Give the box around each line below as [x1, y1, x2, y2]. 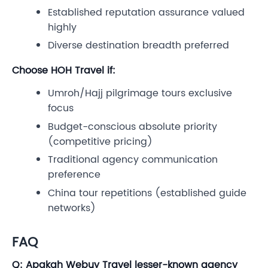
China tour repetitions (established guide [48, 185, 246, 202]
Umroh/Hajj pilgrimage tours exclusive [48, 86, 232, 102]
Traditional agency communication [48, 152, 218, 168]
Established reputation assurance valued [48, 4, 245, 20]
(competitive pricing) [48, 133, 153, 150]
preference [48, 167, 100, 183]
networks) [48, 200, 96, 217]
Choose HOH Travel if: [12, 63, 115, 79]
